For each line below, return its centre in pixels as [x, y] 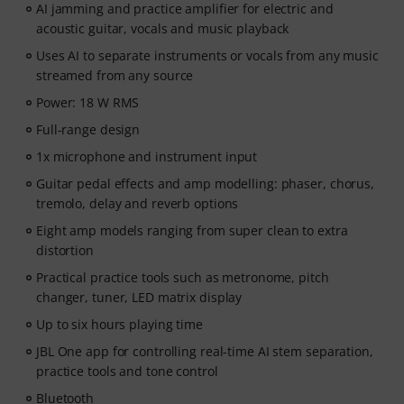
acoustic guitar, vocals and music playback [163, 28]
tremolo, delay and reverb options [138, 203]
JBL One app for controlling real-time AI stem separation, [205, 351]
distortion [65, 250]
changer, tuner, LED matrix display [139, 297]
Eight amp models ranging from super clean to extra [192, 230]
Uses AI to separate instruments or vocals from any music [207, 55]
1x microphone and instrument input [147, 156]
